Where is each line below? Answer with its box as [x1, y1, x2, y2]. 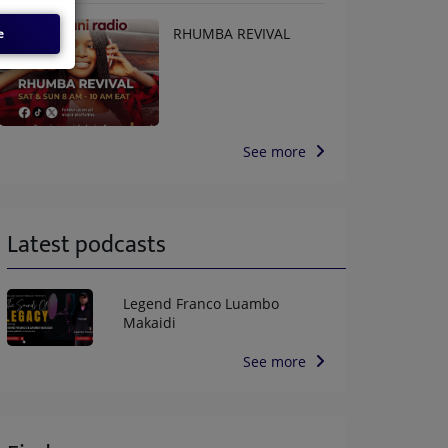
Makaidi [123, 312, 176, 332]
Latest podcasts [7, 224, 166, 265]
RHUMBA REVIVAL [173, 23, 290, 43]
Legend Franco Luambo [123, 293, 279, 313]
